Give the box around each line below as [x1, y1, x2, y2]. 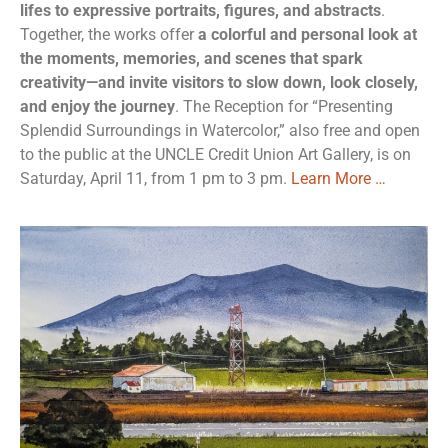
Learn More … [291, 169, 386, 189]
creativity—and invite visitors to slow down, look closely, [20, 73, 418, 93]
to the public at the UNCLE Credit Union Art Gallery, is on [20, 145, 411, 165]
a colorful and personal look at [198, 25, 417, 45]
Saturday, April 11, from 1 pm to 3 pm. [20, 169, 291, 189]
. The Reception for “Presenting [175, 97, 393, 117]
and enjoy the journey [20, 97, 175, 117]
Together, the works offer [20, 25, 198, 45]
